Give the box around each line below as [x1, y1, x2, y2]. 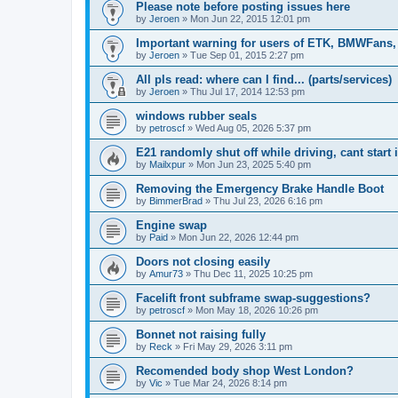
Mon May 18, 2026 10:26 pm [195, 304, 318, 315]
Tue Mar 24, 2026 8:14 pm [173, 377, 287, 388]
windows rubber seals [136, 108, 257, 123]
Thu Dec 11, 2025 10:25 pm [194, 267, 313, 279]
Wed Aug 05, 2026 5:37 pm [195, 122, 311, 133]
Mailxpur [149, 158, 186, 170]
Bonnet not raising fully [136, 327, 266, 341]
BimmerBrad [149, 195, 203, 206]
